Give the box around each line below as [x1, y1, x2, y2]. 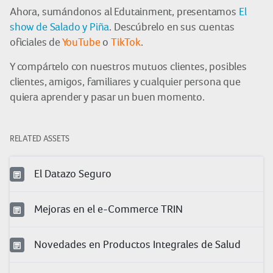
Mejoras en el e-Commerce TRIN [34, 202, 183, 215]
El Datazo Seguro [34, 167, 112, 180]
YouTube [62, 36, 101, 48]
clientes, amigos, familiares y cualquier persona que [10, 76, 241, 88]
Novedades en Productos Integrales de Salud [34, 238, 241, 250]
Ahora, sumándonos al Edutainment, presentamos [10, 5, 239, 18]
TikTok [110, 36, 141, 48]
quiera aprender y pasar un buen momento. [10, 91, 205, 103]
